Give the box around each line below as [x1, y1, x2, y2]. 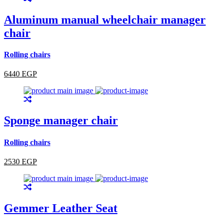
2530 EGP [4, 157, 37, 166]
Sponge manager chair [4, 114, 118, 127]
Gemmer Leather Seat [4, 201, 117, 215]
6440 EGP [4, 70, 37, 78]
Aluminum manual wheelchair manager [4, 13, 206, 26]
